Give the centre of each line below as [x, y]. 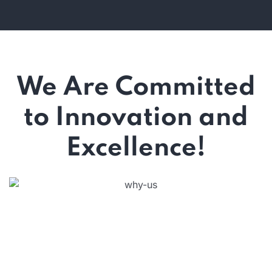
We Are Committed [136, 87]
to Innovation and [136, 118]
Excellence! [136, 148]
